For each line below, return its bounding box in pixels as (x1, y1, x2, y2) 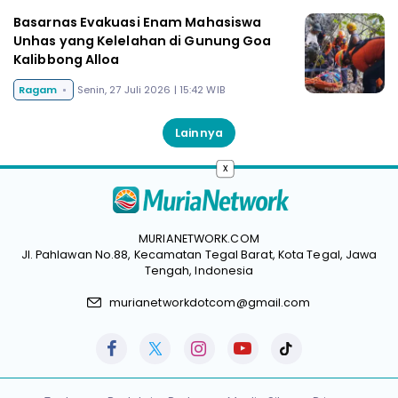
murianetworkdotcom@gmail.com (108, 295, 311, 311)
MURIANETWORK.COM (139, 231, 259, 247)
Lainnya (175, 124, 223, 140)
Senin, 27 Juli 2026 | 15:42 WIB (76, 82, 225, 97)
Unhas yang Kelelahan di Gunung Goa (13, 32, 272, 51)
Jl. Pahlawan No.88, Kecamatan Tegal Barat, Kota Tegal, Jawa (20, 247, 378, 263)
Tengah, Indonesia (144, 263, 254, 279)
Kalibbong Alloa (13, 51, 120, 69)
